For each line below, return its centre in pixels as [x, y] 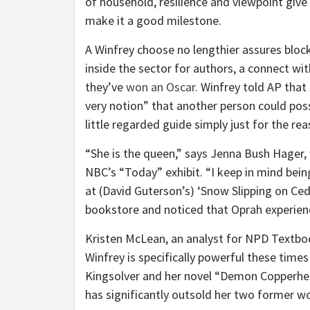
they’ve [106, 87]
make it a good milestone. [153, 21]
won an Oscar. [162, 87]
